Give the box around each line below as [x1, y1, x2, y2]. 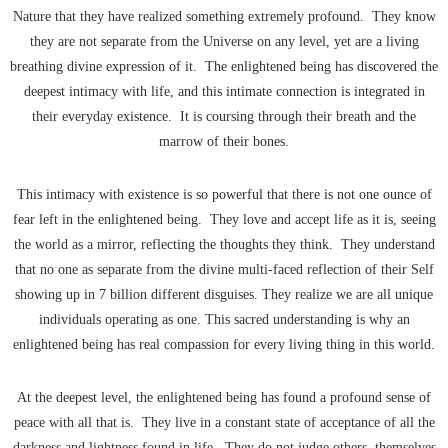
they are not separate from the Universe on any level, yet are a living [29, 34, 419, 50]
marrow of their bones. [159, 134, 289, 150]
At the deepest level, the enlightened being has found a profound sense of [17, 390, 431, 406]
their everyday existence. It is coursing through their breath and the [32, 109, 416, 125]
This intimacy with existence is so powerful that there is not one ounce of [16, 187, 432, 203]
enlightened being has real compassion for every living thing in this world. [13, 337, 435, 353]
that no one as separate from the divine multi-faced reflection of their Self [14, 262, 434, 278]
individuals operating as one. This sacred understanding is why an [38, 312, 410, 328]
